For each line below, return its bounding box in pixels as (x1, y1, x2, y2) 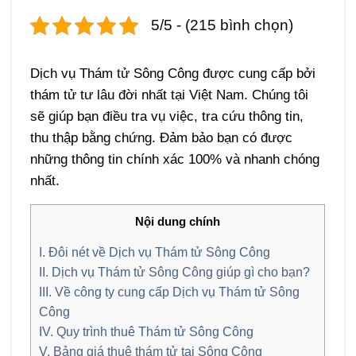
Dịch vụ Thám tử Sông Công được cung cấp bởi (30, 66, 316, 82)
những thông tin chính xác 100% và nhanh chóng (30, 152, 320, 168)
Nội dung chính (135, 215, 221, 228)
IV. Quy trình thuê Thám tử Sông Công (39, 324, 254, 339)
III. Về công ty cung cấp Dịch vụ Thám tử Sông (39, 284, 300, 300)
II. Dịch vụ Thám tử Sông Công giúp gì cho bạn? (39, 265, 311, 280)
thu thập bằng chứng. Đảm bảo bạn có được (30, 130, 293, 146)
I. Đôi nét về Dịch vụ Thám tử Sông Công (39, 245, 271, 260)
